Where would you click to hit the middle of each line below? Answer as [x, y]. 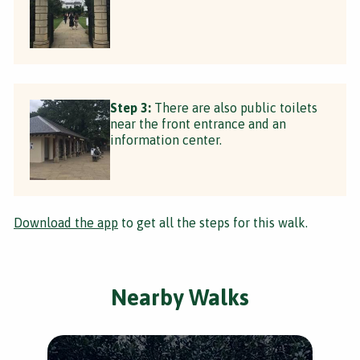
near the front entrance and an [198, 123]
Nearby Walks [180, 297]
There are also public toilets [234, 107]
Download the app [66, 222]
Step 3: [131, 107]
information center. [166, 139]
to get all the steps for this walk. [213, 222]
